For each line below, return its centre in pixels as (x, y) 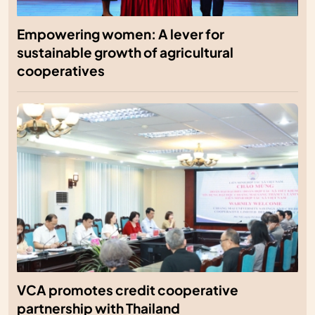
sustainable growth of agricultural (125, 53)
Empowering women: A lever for (121, 34)
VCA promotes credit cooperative (128, 290)
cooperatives (61, 71)
